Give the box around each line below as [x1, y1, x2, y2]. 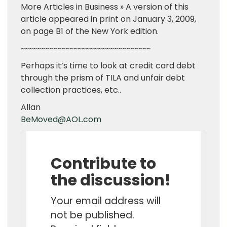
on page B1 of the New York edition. [21, 25, 159, 37]
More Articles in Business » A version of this [21, 1, 188, 13]
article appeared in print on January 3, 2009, [21, 13, 196, 25]
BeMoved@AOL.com [21, 113, 101, 125]
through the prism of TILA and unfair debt [21, 72, 185, 84]
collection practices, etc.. [21, 84, 121, 96]
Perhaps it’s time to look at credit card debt [21, 60, 196, 71]
